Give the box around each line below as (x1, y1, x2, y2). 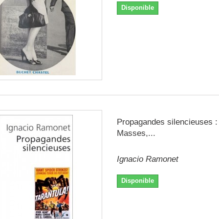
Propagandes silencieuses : (116, 117, 218, 127)
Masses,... (116, 128, 155, 138)
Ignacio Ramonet (116, 154, 178, 164)
